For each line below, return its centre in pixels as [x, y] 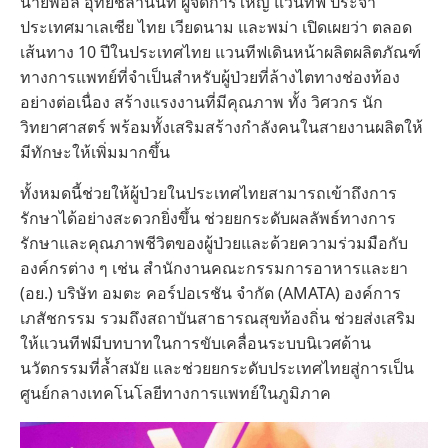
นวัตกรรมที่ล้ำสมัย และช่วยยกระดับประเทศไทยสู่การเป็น [217, 368]
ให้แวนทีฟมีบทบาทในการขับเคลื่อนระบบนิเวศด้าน [195, 343]
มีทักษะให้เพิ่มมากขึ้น [95, 152]
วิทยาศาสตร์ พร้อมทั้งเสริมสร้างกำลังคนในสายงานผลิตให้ [221, 127]
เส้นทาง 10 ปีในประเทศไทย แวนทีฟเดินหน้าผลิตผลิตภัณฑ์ [220, 52]
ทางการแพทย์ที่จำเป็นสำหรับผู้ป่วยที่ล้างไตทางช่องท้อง [210, 77]
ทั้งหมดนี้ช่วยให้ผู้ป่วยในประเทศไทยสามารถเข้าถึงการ [208, 193]
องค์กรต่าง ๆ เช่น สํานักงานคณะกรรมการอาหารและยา [214, 268]
